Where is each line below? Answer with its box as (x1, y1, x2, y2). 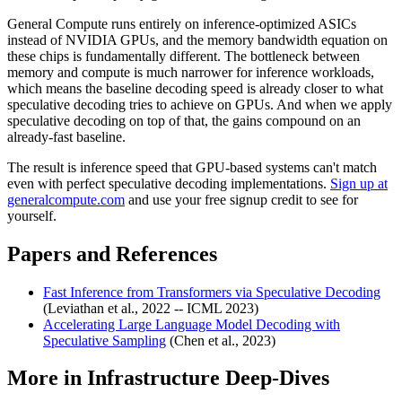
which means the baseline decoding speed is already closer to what (7, 80, 383, 96)
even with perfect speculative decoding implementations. (7, 175, 330, 191)
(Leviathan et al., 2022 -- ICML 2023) (43, 300, 258, 316)
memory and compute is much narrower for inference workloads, (7, 64, 374, 80)
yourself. (7, 207, 57, 223)
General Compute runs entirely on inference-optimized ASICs (7, 15, 356, 31)
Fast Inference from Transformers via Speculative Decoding (43, 284, 380, 300)
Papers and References (7, 241, 217, 266)
